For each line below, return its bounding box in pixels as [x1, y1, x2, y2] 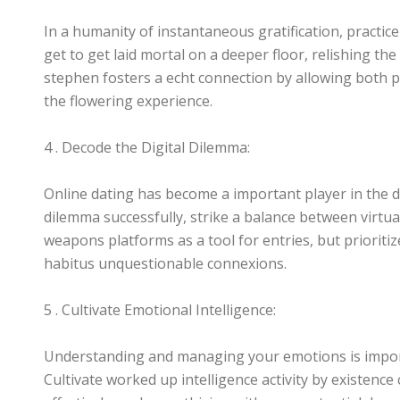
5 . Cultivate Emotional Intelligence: [44, 300, 276, 320]
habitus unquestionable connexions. [44, 254, 287, 273]
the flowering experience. [44, 91, 212, 111]
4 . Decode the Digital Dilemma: [44, 137, 250, 157]
